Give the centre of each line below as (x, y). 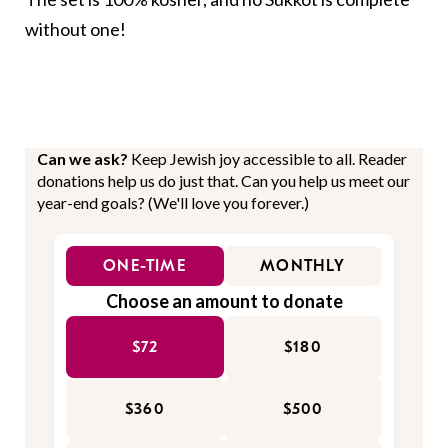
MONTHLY (303, 266)
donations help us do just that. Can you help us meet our (223, 181)
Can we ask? (84, 159)
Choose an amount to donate (224, 301)
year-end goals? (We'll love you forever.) (173, 203)
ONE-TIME (145, 266)
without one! (75, 29)
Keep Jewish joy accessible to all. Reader (269, 159)
